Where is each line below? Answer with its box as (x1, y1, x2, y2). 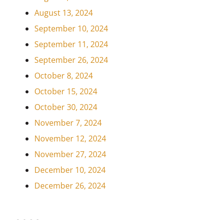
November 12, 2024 (34, 133, 106, 144)
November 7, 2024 (34, 117, 102, 129)
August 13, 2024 (34, 7, 93, 19)
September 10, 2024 (34, 23, 108, 34)
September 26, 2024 (34, 55, 108, 66)
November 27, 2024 (34, 149, 106, 160)
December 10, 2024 (34, 165, 106, 176)
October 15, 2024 (34, 86, 97, 97)
